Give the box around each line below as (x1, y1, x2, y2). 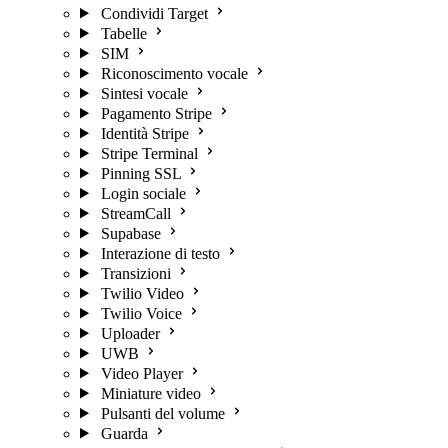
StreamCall (100, 204, 171, 222)
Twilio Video (100, 284, 184, 302)
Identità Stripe (100, 124, 189, 142)
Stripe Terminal (100, 144, 198, 162)
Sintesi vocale (100, 84, 188, 102)
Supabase (100, 224, 161, 242)
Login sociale (100, 184, 186, 202)
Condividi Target (100, 4, 208, 22)
